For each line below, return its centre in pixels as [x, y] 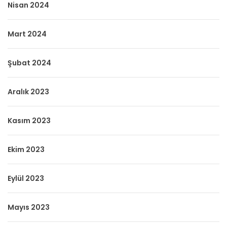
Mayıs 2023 [29, 207]
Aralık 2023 [28, 91]
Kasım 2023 [29, 120]
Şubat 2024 [29, 63]
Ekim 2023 [26, 149]
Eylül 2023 [26, 178]
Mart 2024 [27, 34]
